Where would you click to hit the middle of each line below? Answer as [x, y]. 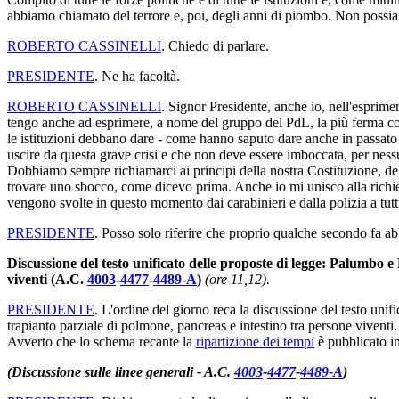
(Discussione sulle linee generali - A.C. [121, 371]
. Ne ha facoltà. [137, 76]
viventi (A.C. [47, 279]
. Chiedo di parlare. [215, 45]
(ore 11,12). [237, 279]
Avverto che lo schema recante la [102, 341]
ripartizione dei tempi [255, 341]
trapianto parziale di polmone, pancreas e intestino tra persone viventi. [202, 325]
